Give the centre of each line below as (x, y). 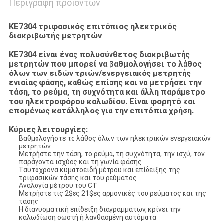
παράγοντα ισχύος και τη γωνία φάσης (80, 162)
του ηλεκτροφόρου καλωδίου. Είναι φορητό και (102, 102)
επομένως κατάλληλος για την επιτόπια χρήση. (102, 111)
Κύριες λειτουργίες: (48, 130)
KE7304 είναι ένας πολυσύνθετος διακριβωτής (99, 55)
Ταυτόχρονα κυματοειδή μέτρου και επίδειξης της (99, 170)
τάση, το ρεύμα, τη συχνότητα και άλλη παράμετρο (107, 92)
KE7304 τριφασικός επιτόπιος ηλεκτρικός (92, 27)
